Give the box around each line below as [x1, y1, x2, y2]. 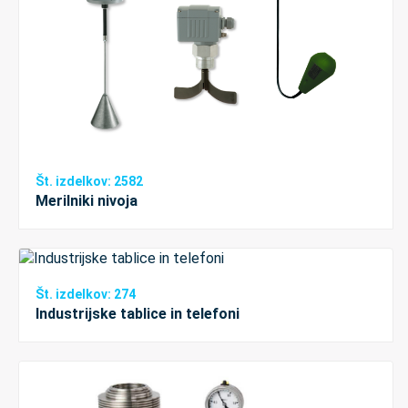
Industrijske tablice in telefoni [36, 305, 240, 323]
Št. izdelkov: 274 [36, 287, 136, 302]
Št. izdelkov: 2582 [36, 174, 143, 189]
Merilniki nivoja [36, 192, 138, 210]
